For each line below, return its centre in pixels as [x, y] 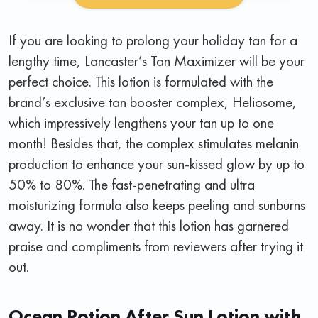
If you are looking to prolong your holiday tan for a [153, 40]
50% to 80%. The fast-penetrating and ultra [132, 184]
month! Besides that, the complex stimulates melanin [154, 143]
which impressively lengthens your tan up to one [141, 122]
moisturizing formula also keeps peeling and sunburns [157, 204]
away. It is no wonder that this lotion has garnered [149, 225]
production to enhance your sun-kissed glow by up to [157, 163]
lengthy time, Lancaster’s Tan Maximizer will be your [157, 60]
